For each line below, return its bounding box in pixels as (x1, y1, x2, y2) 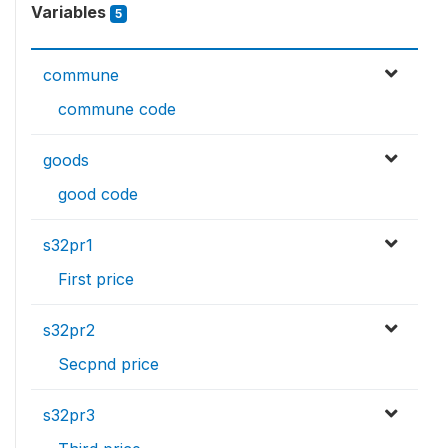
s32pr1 (43, 235, 93, 255)
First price (58, 269, 134, 289)
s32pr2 (43, 320, 95, 340)
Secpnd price (58, 354, 159, 374)
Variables (31, 2, 110, 22)
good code (58, 184, 138, 204)
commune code (58, 99, 176, 119)
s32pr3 (43, 405, 95, 425)
